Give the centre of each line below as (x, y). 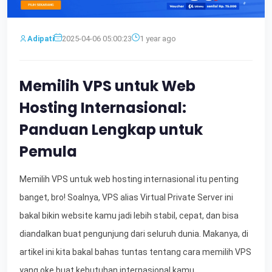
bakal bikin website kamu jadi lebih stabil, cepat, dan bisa (129, 215)
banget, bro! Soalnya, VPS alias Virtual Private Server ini (126, 197)
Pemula (48, 151)
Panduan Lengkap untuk (111, 129)
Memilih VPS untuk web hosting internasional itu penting (129, 179)
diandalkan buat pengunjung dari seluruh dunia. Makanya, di (134, 233)
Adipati (41, 38)
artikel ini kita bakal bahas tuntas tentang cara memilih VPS (135, 252)
